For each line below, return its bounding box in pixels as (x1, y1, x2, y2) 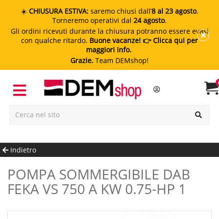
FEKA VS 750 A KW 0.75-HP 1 (7, 179, 186, 198)
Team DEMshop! (93, 56, 149, 65)
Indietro (8, 145, 36, 154)
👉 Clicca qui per (141, 36, 198, 45)
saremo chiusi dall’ (88, 6, 152, 16)
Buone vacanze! (89, 36, 141, 45)
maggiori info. (86, 45, 133, 54)
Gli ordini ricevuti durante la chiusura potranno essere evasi (10, 26, 209, 36)
